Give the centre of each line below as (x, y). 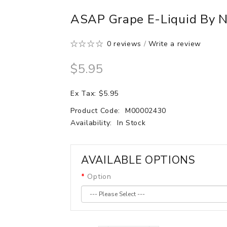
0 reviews (124, 44)
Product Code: (97, 111)
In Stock (131, 123)
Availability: (92, 123)
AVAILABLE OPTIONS (138, 160)
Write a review (175, 44)
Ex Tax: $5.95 (95, 93)
